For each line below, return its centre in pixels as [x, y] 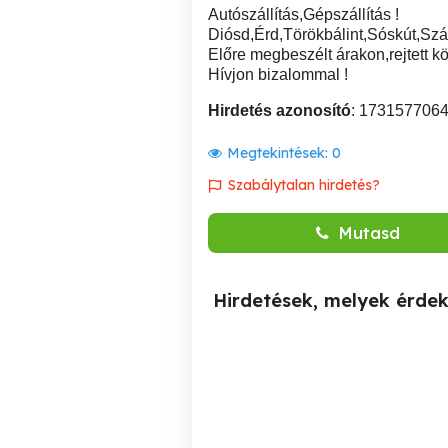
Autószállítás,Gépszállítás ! [303, 14]
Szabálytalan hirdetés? [304, 185]
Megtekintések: [279, 153]
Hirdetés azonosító [279, 110]
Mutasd [369, 233]
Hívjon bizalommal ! [278, 74]
